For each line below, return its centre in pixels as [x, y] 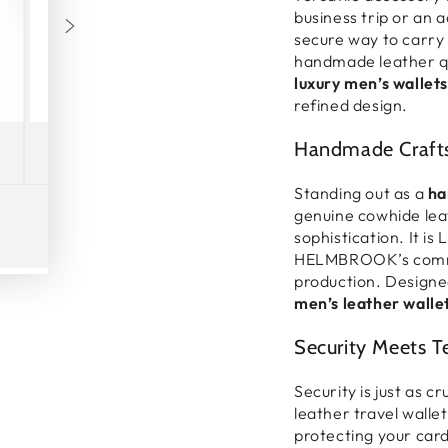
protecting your [355, 435]
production [335, 281]
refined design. [351, 105]
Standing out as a [361, 193]
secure [319, 39]
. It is [419, 237]
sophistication [347, 237]
